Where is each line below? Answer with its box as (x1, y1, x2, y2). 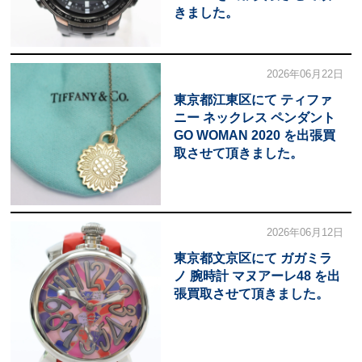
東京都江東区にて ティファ (173, 93, 332, 107)
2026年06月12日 (267, 226, 344, 239)
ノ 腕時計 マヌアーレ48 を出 (173, 269, 340, 284)
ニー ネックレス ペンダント (173, 111, 335, 125)
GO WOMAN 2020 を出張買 (173, 128, 335, 143)
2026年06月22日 (267, 68, 344, 81)
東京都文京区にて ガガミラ (173, 251, 332, 266)
